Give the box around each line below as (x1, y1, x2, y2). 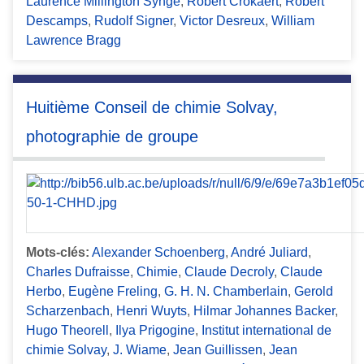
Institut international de (201, 323, 331, 338)
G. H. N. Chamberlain (164, 284, 288, 299)
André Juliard (231, 245, 308, 260)
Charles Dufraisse (26, 265, 130, 279)
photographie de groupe (26, 127, 198, 145)
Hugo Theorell (26, 323, 109, 338)
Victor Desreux (180, 13, 265, 28)
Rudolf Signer (94, 13, 173, 28)
